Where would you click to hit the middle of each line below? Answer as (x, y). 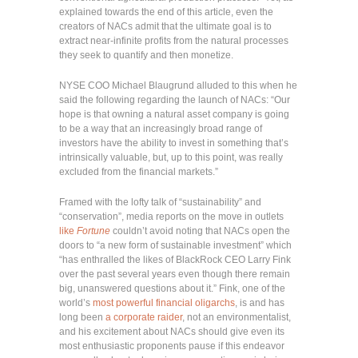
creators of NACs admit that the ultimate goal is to (165, 26)
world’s (76, 302)
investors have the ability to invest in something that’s (174, 143)
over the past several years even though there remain (175, 274)
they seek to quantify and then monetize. (146, 55)
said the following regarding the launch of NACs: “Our (175, 99)
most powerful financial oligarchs (164, 302)
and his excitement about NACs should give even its (172, 331)
